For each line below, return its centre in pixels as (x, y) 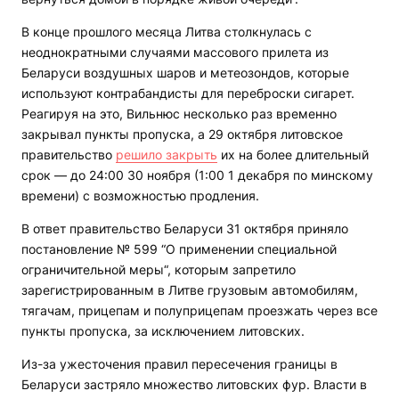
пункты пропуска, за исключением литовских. (163, 331)
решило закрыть (167, 155)
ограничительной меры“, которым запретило (159, 270)
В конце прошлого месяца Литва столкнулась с (167, 32)
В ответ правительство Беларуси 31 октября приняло (185, 229)
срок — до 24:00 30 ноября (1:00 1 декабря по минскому (197, 175)
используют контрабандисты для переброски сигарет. (188, 94)
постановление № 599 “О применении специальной (179, 249)
